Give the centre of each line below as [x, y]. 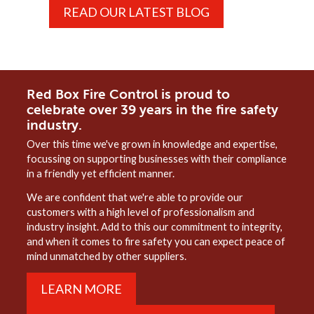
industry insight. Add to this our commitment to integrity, [155, 226]
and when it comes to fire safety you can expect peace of [156, 241]
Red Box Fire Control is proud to [129, 94]
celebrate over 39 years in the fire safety [153, 109]
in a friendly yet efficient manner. [101, 173]
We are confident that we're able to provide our [135, 197]
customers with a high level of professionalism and [141, 212]
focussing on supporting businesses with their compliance [157, 158]
